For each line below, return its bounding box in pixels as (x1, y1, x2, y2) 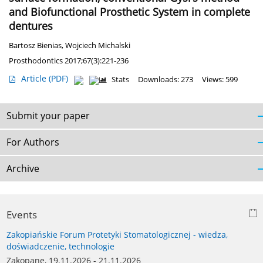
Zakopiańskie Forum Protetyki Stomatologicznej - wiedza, (6, 229, 228, 241)
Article (21, 73, 49, 85)
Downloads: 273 (138, 75, 193, 85)
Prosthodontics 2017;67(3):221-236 (9, 55, 129, 66)
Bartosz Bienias (9, 41, 62, 51)
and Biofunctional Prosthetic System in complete (9, 5, 250, 19)
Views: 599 (202, 75, 238, 85)
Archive (6, 162, 39, 176)
